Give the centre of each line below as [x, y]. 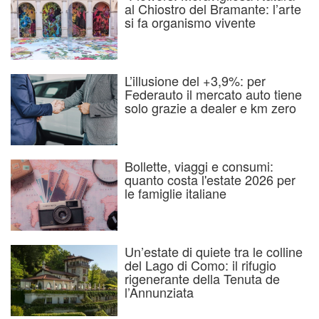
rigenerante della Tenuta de [202, 279]
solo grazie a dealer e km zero [210, 108]
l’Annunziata [159, 292]
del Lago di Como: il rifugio [200, 265]
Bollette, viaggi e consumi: [199, 166]
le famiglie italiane [176, 193]
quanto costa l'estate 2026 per [210, 180]
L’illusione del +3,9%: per [195, 81]
